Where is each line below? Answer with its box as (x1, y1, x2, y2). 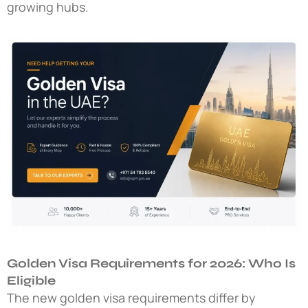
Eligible (7, 272, 56, 288)
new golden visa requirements (32, 289, 206, 306)
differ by (206, 289, 256, 306)
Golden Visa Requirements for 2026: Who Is (7, 255, 296, 271)
